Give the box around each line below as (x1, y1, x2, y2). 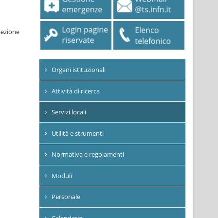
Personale (52, 192, 81, 201)
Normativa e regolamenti (52, 150, 125, 159)
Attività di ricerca (52, 86, 100, 95)
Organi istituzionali (52, 65, 106, 74)
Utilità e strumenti (52, 128, 104, 138)
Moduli (52, 171, 73, 180)
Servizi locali (52, 108, 87, 117)
